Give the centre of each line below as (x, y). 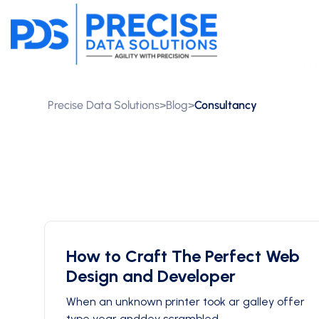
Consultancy (226, 105)
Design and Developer (151, 276)
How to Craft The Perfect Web (183, 256)
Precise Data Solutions (104, 105)
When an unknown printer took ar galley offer (185, 302)
